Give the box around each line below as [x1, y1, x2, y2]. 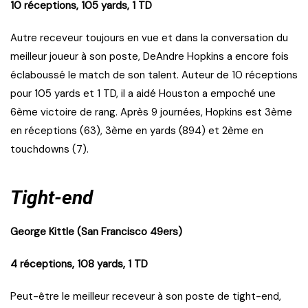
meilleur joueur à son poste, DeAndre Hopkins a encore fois [10, 49, 289, 64]
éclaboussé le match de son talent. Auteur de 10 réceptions [10, 68, 298, 82]
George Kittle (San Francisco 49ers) [10, 225, 182, 239]
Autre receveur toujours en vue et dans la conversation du [10, 31, 288, 45]
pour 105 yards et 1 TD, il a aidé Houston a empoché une [10, 87, 276, 101]
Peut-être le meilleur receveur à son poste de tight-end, [10, 289, 281, 304]
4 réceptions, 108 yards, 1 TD [10, 257, 148, 272]
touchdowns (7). [10, 142, 89, 157]
